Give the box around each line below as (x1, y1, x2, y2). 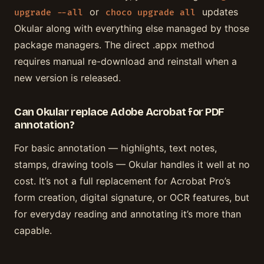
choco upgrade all (105, 8, 196, 18)
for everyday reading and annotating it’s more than (14, 207, 241, 220)
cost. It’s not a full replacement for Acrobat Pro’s (14, 174, 230, 187)
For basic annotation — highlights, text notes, (14, 141, 217, 154)
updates (199, 6, 238, 18)
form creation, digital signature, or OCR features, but (14, 191, 249, 203)
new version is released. (14, 72, 121, 84)
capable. (14, 224, 52, 236)
